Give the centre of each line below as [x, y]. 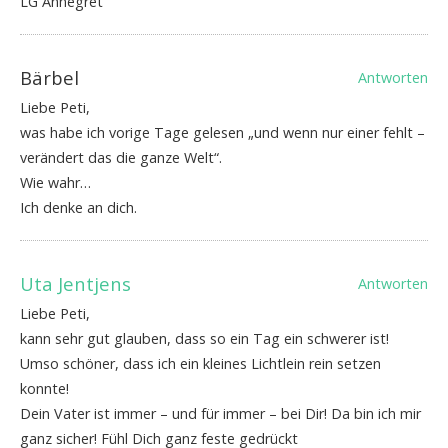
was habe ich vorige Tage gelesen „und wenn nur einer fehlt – [222, 133]
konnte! [44, 389]
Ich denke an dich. [78, 208]
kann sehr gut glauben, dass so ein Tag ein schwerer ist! [204, 339]
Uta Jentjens [75, 284]
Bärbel [49, 78]
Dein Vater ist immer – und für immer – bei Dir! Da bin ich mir [220, 414]
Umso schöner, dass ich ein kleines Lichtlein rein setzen [200, 364]
